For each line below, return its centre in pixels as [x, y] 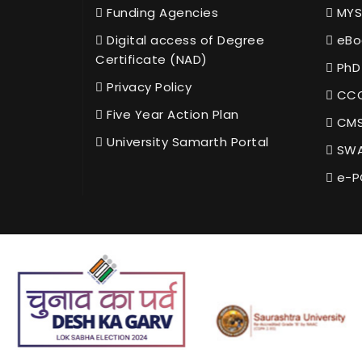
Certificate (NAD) [152, 59]
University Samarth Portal [186, 141]
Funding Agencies [160, 12]
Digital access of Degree [183, 40]
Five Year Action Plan [171, 114]
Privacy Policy [147, 86]
